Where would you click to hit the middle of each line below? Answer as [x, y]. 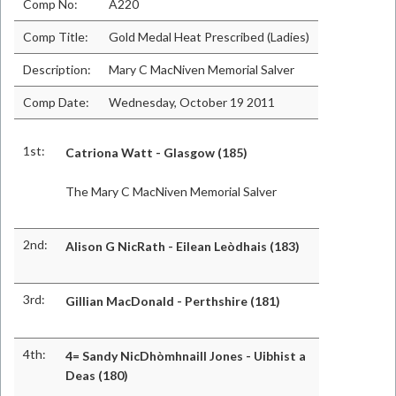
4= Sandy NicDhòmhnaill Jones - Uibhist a [186, 356]
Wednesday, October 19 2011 [192, 102]
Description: [57, 69]
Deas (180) [97, 375]
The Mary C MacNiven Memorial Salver [171, 191]
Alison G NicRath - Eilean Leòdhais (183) [183, 246]
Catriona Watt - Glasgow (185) [156, 152]
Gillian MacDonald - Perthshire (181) [173, 301]
